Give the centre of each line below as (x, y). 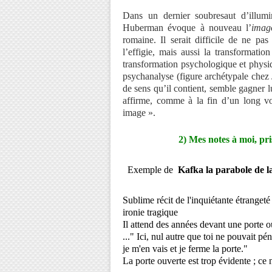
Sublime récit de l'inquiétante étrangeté (196, 200)
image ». (139, 113)
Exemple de (151, 170)
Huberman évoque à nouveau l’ (187, 28)
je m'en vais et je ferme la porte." (186, 249)
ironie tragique (150, 212)
